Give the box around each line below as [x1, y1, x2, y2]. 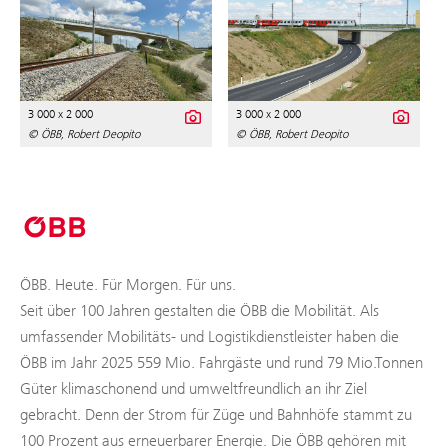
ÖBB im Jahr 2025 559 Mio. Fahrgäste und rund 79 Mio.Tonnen [20, 353, 423, 373]
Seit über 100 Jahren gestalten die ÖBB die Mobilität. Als [20, 301, 379, 321]
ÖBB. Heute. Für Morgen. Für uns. [20, 275, 236, 295]
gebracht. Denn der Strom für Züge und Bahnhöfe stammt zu [20, 405, 412, 425]
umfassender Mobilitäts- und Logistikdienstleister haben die [20, 327, 399, 347]
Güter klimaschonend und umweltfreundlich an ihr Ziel [20, 379, 367, 399]
